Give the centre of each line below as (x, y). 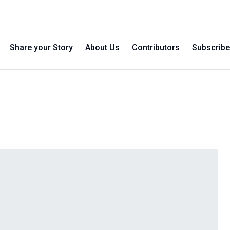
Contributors (156, 47)
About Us (102, 47)
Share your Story (41, 47)
